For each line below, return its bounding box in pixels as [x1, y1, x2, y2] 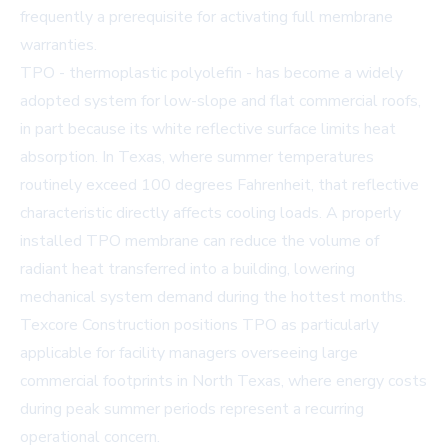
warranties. [20, 34, 97, 57]
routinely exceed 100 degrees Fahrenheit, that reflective [20, 174, 419, 197]
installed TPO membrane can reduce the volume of [20, 230, 379, 253]
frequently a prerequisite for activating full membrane [20, 6, 393, 29]
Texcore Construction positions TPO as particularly [20, 314, 379, 337]
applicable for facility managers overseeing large [20, 342, 358, 365]
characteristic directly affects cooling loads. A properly [20, 202, 401, 225]
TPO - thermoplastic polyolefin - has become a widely [20, 62, 403, 85]
